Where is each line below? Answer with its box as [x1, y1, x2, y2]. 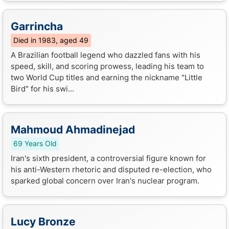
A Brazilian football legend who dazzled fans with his [11, 50, 200, 60]
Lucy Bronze [11, 215, 76, 228]
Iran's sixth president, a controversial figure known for [11, 153, 206, 163]
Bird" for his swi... [11, 83, 74, 94]
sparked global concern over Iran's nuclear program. [11, 175, 199, 186]
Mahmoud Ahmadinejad [11, 123, 135, 136]
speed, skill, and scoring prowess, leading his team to [11, 61, 204, 71]
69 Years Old [13, 139, 57, 148]
